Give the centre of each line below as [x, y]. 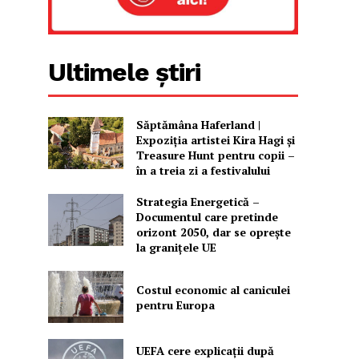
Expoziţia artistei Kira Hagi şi [215, 140]
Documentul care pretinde [207, 217]
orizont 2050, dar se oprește [213, 232]
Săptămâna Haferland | [198, 125]
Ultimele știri [125, 73]
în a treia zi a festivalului [203, 171]
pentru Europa [175, 305]
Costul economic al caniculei [213, 289]
